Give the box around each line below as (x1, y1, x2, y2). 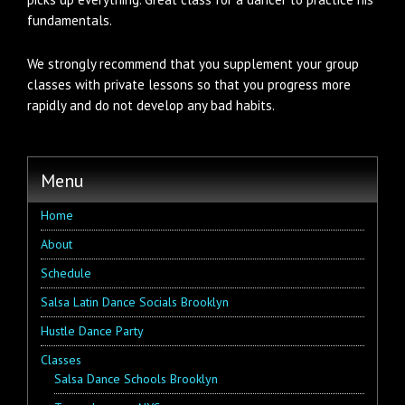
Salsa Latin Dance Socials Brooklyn (41, 294, 229, 310)
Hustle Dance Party (41, 323, 144, 339)
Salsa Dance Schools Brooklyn (54, 371, 218, 387)
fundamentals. (27, 12, 112, 29)
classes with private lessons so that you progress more (27, 76, 351, 93)
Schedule (41, 265, 91, 281)
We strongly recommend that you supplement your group (27, 55, 359, 72)
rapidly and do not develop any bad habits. (27, 97, 275, 114)
